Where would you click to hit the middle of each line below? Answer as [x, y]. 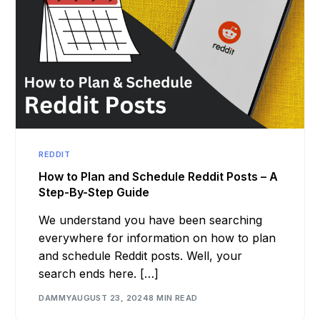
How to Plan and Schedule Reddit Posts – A [159, 176]
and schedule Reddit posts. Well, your [141, 255]
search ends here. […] [99, 273]
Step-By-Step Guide [94, 192]
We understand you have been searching [151, 220]
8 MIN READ [173, 298]
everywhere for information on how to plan [157, 237]
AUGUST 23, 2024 [110, 298]
